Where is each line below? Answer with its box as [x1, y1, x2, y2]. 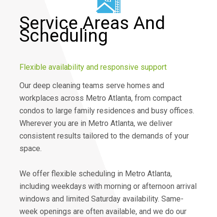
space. [19, 143, 42, 153]
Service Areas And [19, 12, 165, 33]
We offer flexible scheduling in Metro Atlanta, [19, 169, 172, 178]
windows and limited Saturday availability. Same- [19, 194, 184, 203]
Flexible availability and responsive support [19, 62, 167, 72]
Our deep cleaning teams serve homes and [19, 80, 164, 90]
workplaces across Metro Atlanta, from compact [19, 93, 182, 103]
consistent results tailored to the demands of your [19, 131, 189, 140]
